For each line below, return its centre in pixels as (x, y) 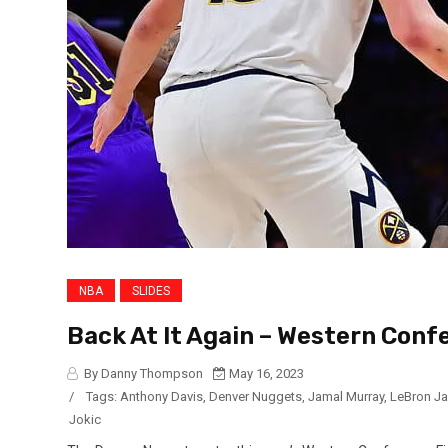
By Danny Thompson (142, 373)
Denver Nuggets (255, 396)
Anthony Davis (161, 396)
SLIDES (151, 290)
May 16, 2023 (265, 373)
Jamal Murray (346, 396)
